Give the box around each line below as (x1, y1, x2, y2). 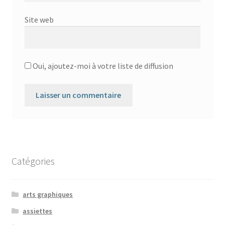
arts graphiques (23, 189, 73, 199)
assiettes (23, 206, 53, 215)
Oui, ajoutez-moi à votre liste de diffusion (31, 61, 173, 71)
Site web (24, 14, 54, 25)
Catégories (11, 155, 55, 168)
